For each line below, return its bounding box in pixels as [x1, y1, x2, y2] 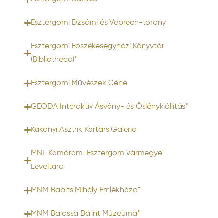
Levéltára [31, 163, 64, 171]
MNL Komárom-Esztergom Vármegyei [31, 149, 164, 157]
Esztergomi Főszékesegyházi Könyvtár [31, 42, 164, 50]
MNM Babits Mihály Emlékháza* [31, 186, 141, 194]
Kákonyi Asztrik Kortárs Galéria [31, 126, 137, 134]
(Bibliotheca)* [31, 56, 78, 64]
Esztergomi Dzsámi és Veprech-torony [31, 19, 166, 27]
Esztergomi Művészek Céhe [31, 79, 127, 87]
